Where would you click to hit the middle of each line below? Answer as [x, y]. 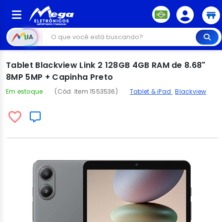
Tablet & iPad [151, 91]
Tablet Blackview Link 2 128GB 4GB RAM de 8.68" [106, 65]
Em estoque [25, 91]
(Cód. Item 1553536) [86, 91]
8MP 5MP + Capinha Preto [60, 77]
